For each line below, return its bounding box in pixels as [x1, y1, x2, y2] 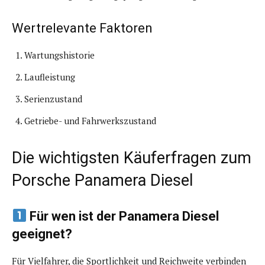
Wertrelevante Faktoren [12, 20, 153, 35]
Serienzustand [24, 92, 82, 105]
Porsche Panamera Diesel [12, 170, 193, 190]
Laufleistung [24, 70, 75, 83]
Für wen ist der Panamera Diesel [27, 208, 219, 224]
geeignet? [12, 226, 72, 241]
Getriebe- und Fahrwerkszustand [24, 114, 156, 127]
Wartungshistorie [24, 49, 95, 61]
